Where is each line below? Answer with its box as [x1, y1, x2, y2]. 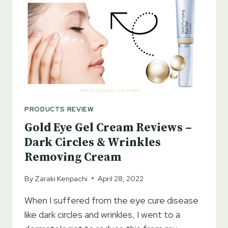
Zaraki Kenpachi [35, 173, 88, 183]
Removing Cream [24, 150, 121, 165]
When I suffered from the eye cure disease [24, 194, 198, 206]
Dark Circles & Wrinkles [24, 135, 161, 151]
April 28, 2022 [98, 173, 144, 183]
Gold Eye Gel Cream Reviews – [24, 121, 192, 136]
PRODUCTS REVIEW [24, 104, 94, 113]
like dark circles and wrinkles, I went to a [24, 208, 180, 220]
